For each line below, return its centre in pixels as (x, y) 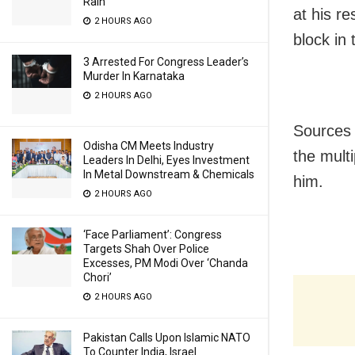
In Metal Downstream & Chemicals (169, 174)
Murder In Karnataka (134, 76)
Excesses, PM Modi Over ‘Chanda (166, 263)
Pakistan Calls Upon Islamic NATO (167, 338)
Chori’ (97, 277)
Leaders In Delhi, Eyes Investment (166, 160)
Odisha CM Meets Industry (149, 146)
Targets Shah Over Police (146, 249)
